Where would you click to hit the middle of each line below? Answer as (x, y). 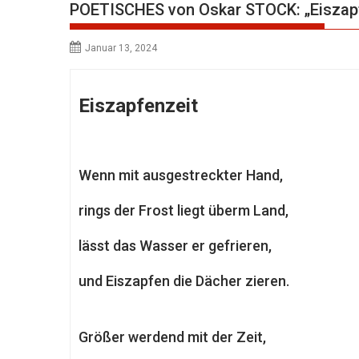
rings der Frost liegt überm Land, (184, 210)
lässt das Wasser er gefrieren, (175, 246)
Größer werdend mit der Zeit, (172, 337)
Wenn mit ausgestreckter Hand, (181, 175)
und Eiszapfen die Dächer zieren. (184, 281)
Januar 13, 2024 (121, 48)
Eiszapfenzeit (138, 106)
